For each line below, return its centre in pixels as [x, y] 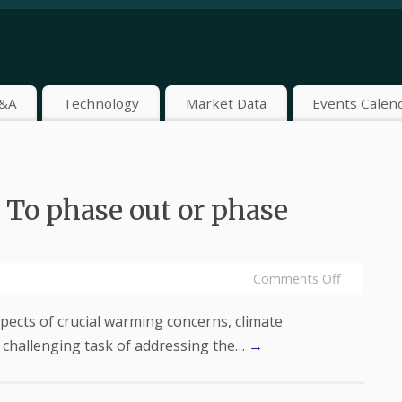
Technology [101, 103]
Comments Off [297, 279]
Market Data [226, 103]
